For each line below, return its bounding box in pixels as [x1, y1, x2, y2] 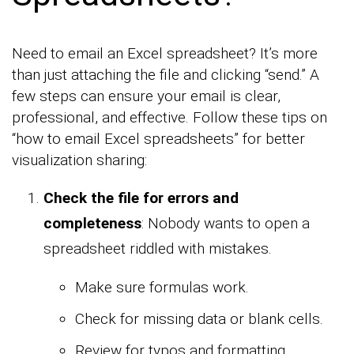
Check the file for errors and [43, 189, 239, 208]
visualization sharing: [12, 151, 147, 170]
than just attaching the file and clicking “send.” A [12, 66, 319, 85]
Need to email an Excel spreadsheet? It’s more [12, 44, 318, 63]
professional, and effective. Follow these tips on [12, 108, 327, 127]
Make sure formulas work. [75, 278, 249, 297]
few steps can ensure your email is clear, [12, 87, 281, 106]
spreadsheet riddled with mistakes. [43, 239, 272, 258]
